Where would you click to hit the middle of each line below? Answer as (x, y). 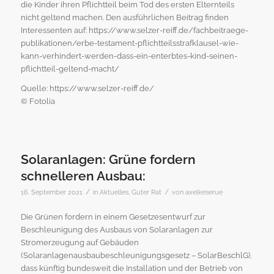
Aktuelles (114, 192)
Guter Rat (146, 192)
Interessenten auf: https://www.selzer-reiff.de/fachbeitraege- (134, 30)
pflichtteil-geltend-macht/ (70, 68)
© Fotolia (38, 101)
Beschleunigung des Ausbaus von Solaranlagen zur (117, 229)
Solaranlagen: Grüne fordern (108, 159)
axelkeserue (204, 192)
